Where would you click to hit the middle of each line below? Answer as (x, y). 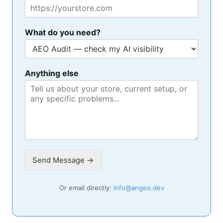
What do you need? (63, 32)
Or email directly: (86, 187)
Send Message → (63, 160)
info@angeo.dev (139, 187)
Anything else (52, 73)
